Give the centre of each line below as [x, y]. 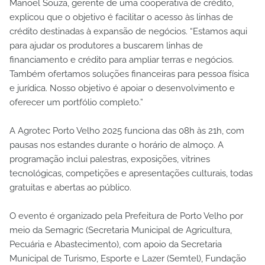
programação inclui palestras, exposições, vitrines [110, 159]
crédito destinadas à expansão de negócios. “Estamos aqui [128, 31]
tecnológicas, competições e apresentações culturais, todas [131, 173]
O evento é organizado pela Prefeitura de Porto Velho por [126, 216]
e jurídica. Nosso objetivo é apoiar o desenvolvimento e [122, 88]
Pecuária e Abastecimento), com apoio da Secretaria [116, 244]
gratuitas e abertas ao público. [70, 187]
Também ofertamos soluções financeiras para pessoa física [129, 74]
